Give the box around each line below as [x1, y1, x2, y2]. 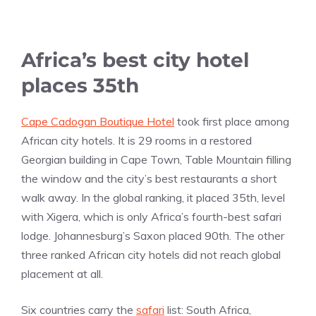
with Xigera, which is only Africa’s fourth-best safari [21, 209, 281, 224]
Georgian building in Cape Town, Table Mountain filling [21, 152, 291, 166]
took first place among [174, 114, 289, 128]
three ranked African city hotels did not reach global [21, 247, 281, 262]
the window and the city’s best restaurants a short [21, 171, 277, 186]
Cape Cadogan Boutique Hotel [21, 114, 174, 128]
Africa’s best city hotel [21, 47, 249, 72]
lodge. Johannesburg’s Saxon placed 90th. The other [21, 228, 284, 243]
